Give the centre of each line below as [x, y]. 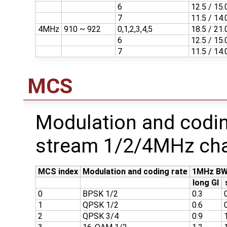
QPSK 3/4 [101, 216]
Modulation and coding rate [135, 172]
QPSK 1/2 [101, 205]
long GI [206, 183]
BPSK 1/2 [100, 194]
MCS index [58, 172]
